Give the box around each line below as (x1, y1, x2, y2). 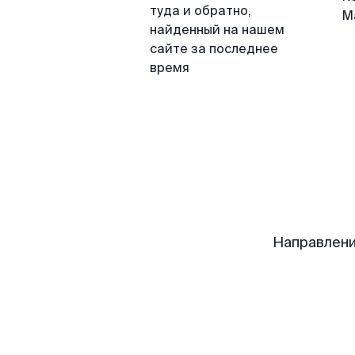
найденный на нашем (150, 21, 284, 38)
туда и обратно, (150, 2, 251, 19)
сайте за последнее (150, 40, 278, 57)
